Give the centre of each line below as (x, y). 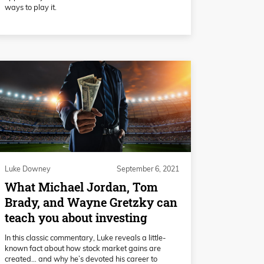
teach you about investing (76, 218)
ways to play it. (31, 7)
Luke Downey (28, 169)
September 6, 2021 (148, 169)
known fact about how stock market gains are (83, 248)
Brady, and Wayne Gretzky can (91, 203)
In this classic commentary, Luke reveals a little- (85, 237)
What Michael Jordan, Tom (81, 187)
